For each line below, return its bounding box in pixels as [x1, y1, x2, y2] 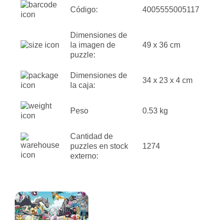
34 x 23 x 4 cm [142, 76, 192, 85]
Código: [70, 5, 98, 14]
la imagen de [70, 41, 115, 50]
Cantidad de [70, 132, 113, 141]
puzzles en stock [70, 142, 128, 151]
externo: [70, 152, 98, 161]
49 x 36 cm [142, 41, 180, 50]
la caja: [70, 81, 95, 90]
